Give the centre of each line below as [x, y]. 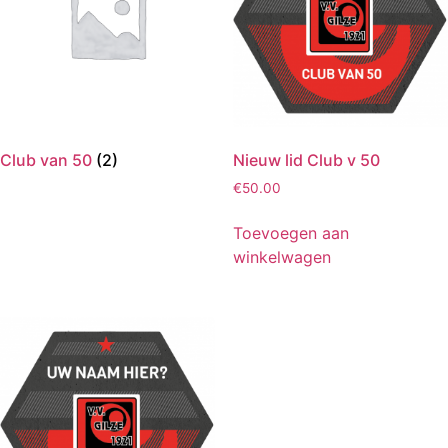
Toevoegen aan [290, 232]
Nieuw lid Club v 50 [306, 160]
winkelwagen [281, 256]
